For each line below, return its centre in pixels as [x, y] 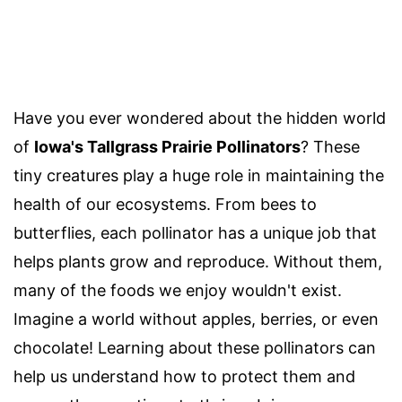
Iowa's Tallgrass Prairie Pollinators [167, 147]
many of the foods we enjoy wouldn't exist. [178, 291]
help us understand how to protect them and [184, 377]
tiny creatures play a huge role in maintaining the [199, 176]
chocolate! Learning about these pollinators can [195, 348]
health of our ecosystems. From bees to [165, 205]
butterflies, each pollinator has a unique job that [195, 233]
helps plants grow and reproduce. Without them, [198, 262]
